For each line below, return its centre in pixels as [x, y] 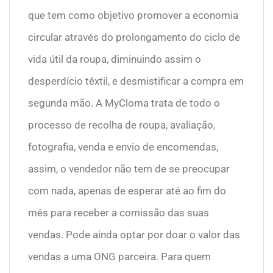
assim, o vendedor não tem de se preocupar [129, 169]
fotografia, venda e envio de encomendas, [123, 147]
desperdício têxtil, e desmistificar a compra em [136, 81]
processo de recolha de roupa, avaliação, [122, 125]
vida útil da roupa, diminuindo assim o [115, 59]
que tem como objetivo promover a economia [133, 16]
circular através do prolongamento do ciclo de [134, 37]
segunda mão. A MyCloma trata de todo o [124, 103]
